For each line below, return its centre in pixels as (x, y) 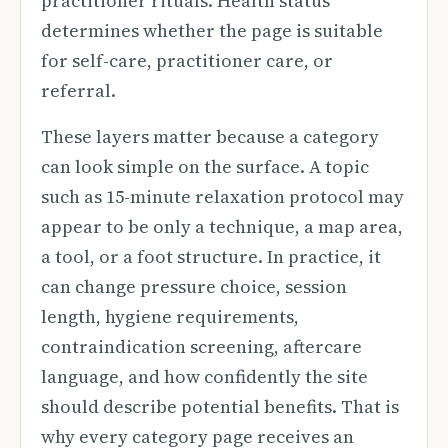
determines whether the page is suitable (212, 30)
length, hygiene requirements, (170, 316)
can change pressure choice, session (194, 286)
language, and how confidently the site (204, 376)
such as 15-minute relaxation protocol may (222, 196)
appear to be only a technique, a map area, (222, 226)
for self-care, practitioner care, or (187, 60)
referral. (78, 90)
